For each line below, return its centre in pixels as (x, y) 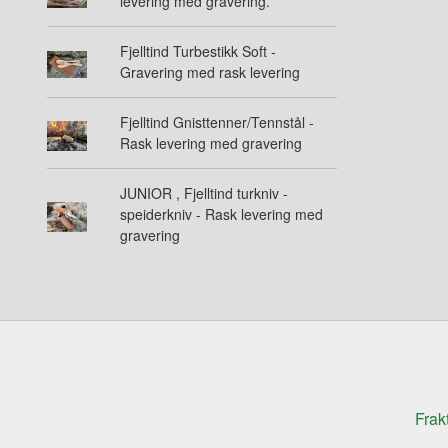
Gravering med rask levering (209, 72)
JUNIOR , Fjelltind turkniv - (203, 193)
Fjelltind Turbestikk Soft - (197, 51)
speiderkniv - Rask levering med (221, 214)
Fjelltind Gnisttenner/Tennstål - (216, 122)
